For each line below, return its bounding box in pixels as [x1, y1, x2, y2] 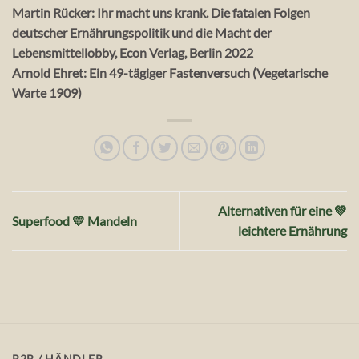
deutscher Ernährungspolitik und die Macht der [12, 25, 272, 41]
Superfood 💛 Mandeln [12, 212, 137, 228]
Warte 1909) [12, 85, 82, 101]
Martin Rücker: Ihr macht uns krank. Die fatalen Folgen [12, 5, 310, 21]
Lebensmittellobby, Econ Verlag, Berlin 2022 [12, 45, 256, 61]
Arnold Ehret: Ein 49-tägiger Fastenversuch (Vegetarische [12, 65, 328, 81]
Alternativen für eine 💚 [218, 203, 347, 219]
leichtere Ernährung [238, 223, 347, 239]
